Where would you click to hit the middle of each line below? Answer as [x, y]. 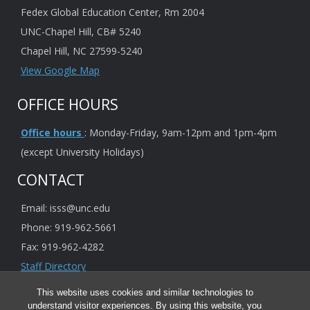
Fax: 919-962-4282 [62, 247]
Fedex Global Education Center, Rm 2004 [112, 12]
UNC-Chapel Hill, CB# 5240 [81, 31]
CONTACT [51, 180]
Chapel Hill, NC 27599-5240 [82, 51]
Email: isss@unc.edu [65, 208]
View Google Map [60, 70]
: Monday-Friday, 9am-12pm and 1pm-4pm [181, 133]
